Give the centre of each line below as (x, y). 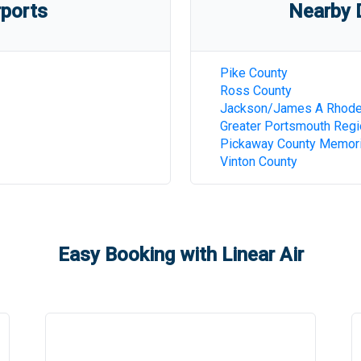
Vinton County (259, 162)
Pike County (254, 73)
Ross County (256, 91)
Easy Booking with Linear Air (180, 255)
